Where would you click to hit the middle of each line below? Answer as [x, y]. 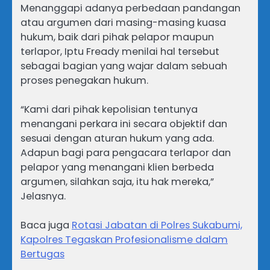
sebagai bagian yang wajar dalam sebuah [124, 66]
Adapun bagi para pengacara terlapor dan [126, 152]
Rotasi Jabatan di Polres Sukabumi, [157, 225]
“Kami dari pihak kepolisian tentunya [109, 109]
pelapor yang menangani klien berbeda [117, 167]
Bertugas [42, 254]
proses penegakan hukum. [84, 80]
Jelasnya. [43, 196]
